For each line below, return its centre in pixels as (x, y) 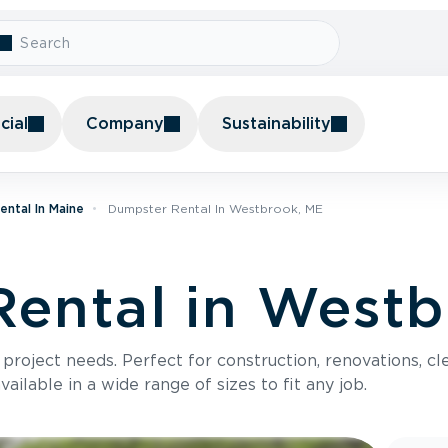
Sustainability (276, 123)
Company (125, 123)
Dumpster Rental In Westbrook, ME (215, 208)
